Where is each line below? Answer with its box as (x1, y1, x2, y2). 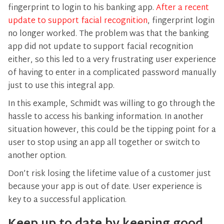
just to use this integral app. (8, 79, 116, 93)
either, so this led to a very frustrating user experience (8, 53, 216, 67)
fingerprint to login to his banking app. (8, 1, 156, 15)
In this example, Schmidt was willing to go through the (8, 97, 215, 111)
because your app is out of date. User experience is (8, 180, 202, 194)
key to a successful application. (8, 193, 126, 207)
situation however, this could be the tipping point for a (8, 123, 216, 137)
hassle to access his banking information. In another (8, 110, 203, 124)
